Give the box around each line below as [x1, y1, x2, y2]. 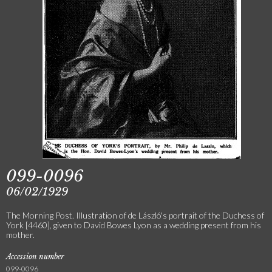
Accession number [6, 252, 64, 261]
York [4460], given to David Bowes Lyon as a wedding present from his [6, 220, 261, 230]
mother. [6, 229, 35, 240]
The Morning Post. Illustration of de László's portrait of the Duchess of [6, 210, 264, 220]
